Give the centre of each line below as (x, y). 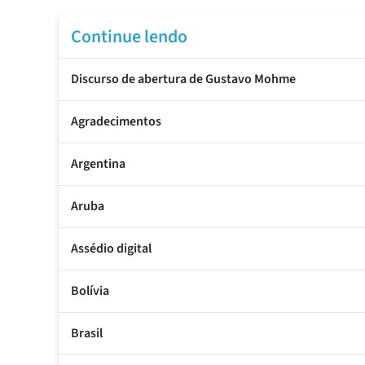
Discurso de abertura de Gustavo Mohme (183, 79)
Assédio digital (111, 249)
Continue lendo (129, 37)
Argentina (98, 164)
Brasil (87, 334)
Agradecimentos (116, 122)
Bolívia (90, 291)
